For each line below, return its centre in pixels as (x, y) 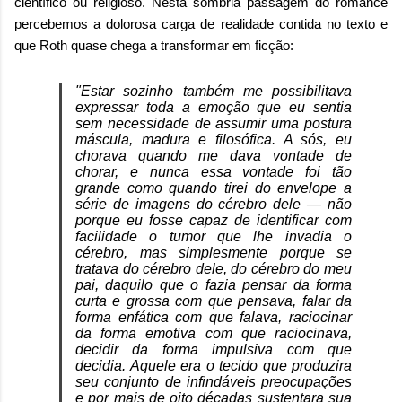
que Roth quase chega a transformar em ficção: (154, 45)
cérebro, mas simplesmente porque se (214, 252)
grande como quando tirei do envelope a (214, 188)
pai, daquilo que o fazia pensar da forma (214, 284)
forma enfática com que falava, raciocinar (214, 317)
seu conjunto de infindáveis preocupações (214, 381)
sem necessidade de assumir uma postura (214, 123)
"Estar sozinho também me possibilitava (214, 91)
